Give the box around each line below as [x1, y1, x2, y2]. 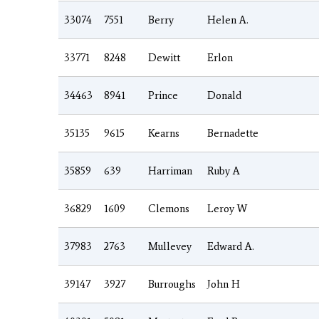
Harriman [148, 164, 192, 177]
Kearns [148, 126, 179, 140]
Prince [148, 88, 178, 102]
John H [207, 277, 240, 291]
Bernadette [207, 126, 258, 140]
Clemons [148, 202, 189, 215]
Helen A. [207, 13, 249, 26]
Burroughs [148, 277, 196, 291]
